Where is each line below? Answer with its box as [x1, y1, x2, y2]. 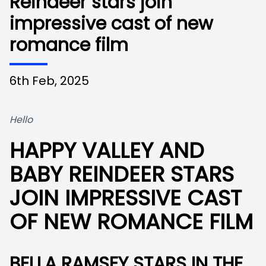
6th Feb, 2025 [9, 72, 89, 89]
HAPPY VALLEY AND [9, 135, 204, 166]
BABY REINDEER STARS [9, 159, 234, 189]
